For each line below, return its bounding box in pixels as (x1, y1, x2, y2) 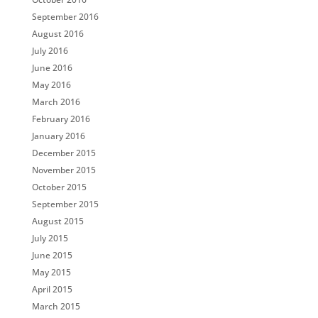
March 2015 (31, 300, 80, 312)
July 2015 (31, 232, 68, 244)
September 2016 (31, 11, 99, 23)
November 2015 (31, 164, 96, 176)
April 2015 (31, 283, 72, 295)
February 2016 (31, 113, 90, 125)
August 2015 (31, 215, 84, 227)
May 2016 (31, 79, 71, 91)
